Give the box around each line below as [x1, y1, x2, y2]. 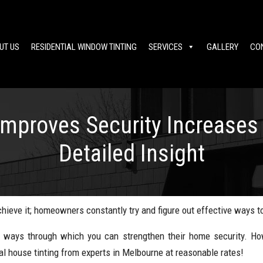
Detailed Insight [58, 140, 205, 167]
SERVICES [149, 42, 183, 52]
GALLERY [207, 42, 238, 52]
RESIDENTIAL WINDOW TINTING [31, 42, 137, 52]
